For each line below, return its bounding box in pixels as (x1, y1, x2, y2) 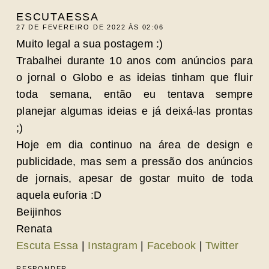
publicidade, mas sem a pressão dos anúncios (16, 156, 253, 168)
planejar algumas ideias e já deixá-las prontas (16, 105, 253, 117)
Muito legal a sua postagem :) (16, 38, 163, 50)
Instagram (88, 240, 138, 252)
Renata (16, 223, 52, 235)
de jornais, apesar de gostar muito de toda (16, 172, 253, 184)
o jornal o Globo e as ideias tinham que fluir (16, 71, 253, 83)
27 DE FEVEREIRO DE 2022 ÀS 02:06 (16, 23, 164, 31)
